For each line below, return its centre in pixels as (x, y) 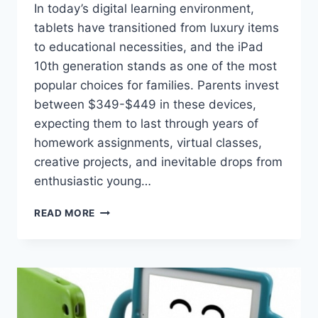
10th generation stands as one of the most (155, 66)
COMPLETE (124, 270)
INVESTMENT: (131, 240)
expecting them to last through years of (146, 124)
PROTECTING (129, 210)
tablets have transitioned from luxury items (157, 28)
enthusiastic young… (93, 181)
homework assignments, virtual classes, (148, 143)
